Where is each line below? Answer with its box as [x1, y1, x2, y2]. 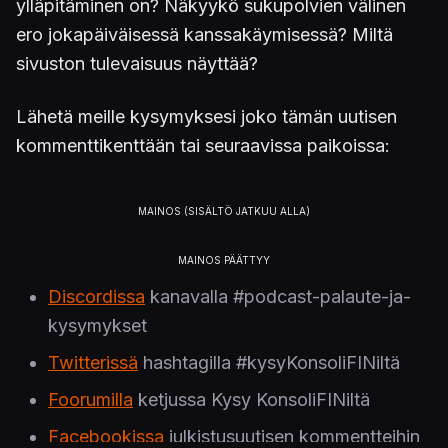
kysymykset [48, 315, 147, 337]
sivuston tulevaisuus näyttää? [16, 53, 258, 75]
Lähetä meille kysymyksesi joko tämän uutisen [16, 106, 397, 128]
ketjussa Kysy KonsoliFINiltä [133, 389, 370, 411]
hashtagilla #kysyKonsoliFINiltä [138, 352, 400, 374]
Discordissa [48, 286, 145, 308]
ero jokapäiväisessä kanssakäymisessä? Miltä [16, 24, 393, 46]
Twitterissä [48, 352, 138, 374]
